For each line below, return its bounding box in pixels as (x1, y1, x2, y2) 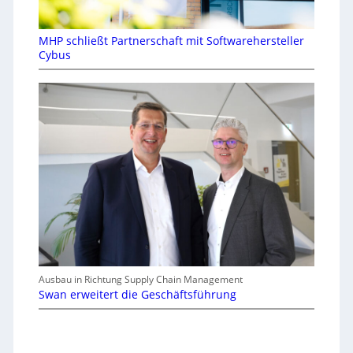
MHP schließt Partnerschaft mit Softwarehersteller (38, 32, 304, 48)
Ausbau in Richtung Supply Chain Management (38, 273, 243, 287)
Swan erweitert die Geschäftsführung (38, 287, 236, 303)
